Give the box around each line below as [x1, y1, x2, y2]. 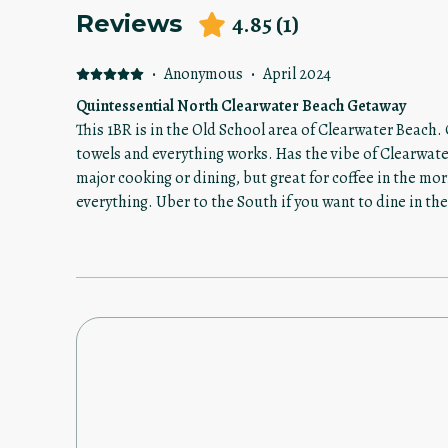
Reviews [76, 9, 182, 39]
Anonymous [163, 63, 243, 86]
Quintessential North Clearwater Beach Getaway [76, 95, 406, 118]
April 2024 [262, 63, 331, 86]
